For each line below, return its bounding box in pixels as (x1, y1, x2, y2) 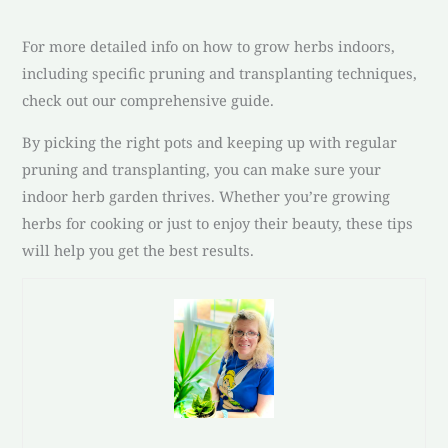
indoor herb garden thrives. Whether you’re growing (22, 185, 391, 206)
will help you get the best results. (22, 239, 255, 260)
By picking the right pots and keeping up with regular (22, 131, 398, 152)
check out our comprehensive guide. (22, 90, 275, 111)
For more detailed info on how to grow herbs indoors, (22, 36, 396, 57)
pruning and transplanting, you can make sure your (22, 158, 382, 179)
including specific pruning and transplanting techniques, (22, 63, 418, 84)
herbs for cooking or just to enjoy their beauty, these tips (22, 212, 414, 233)
